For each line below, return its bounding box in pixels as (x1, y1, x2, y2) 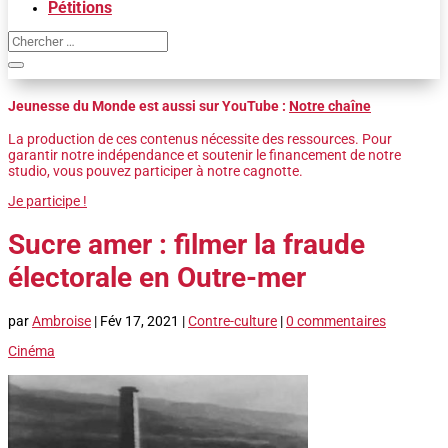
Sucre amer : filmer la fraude (8, 227, 365, 261)
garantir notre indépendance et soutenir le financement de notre (8, 147, 401, 164)
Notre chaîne (289, 97, 371, 114)
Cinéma (8, 342, 55, 359)
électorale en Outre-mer (8, 260, 306, 294)
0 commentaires (286, 312, 386, 329)
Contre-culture (188, 312, 277, 329)
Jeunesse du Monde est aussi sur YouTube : (8, 97, 289, 114)
